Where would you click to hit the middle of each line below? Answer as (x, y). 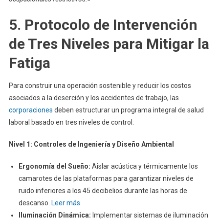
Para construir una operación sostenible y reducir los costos (100, 86)
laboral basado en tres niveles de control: (71, 122)
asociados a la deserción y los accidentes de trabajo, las (94, 98)
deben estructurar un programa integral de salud (128, 110)
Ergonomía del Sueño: (54, 166)
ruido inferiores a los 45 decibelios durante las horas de (103, 191)
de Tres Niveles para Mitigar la (109, 44)
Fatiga (29, 63)
